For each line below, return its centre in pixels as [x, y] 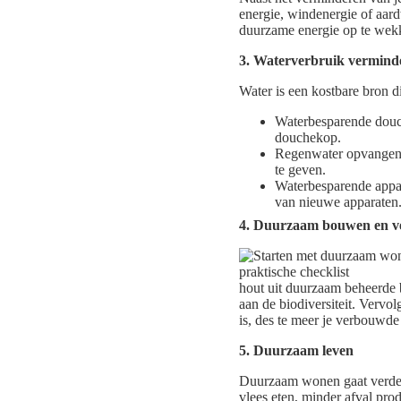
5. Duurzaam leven [296, 351]
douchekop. [308, 138]
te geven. [300, 170]
